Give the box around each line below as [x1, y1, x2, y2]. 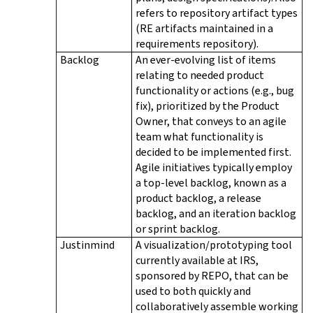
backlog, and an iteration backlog [136, 205, 296, 221]
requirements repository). [136, 36, 259, 51]
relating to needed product [136, 67, 264, 82]
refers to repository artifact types [136, 5, 298, 20]
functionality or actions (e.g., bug [136, 82, 294, 98]
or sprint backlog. [136, 221, 220, 236]
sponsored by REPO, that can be [136, 268, 289, 283]
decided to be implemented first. [136, 144, 291, 159]
